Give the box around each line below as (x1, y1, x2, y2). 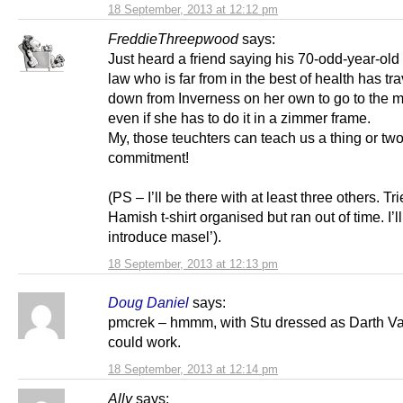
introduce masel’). (108, 228, 221, 245)
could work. (108, 333, 181, 350)
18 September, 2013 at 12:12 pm (108, 2, 278, 16)
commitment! (108, 148, 189, 166)
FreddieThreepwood (108, 30, 238, 47)
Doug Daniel (108, 293, 189, 310)
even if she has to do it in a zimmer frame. (108, 109, 371, 126)
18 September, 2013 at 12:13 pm (108, 256, 278, 271)
